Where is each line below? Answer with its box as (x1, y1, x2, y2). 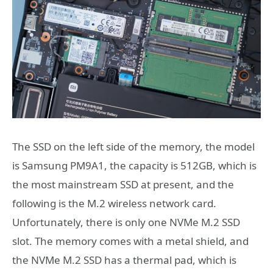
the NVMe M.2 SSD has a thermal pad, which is (12, 253, 236, 268)
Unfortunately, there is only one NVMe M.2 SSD (12, 215, 240, 230)
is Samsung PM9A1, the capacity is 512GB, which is (12, 158, 257, 173)
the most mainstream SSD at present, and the (12, 177, 234, 192)
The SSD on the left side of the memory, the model (12, 140, 255, 154)
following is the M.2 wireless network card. (12, 196, 216, 211)
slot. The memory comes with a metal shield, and (12, 234, 249, 249)
